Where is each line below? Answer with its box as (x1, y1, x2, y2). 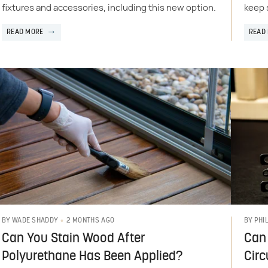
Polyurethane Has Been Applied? (1, 249, 182, 264)
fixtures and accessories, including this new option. (1, 3, 216, 13)
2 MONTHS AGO (66, 217, 115, 224)
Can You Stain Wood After (1, 232, 145, 246)
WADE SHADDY (11, 217, 59, 225)
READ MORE (6, 28, 44, 36)
